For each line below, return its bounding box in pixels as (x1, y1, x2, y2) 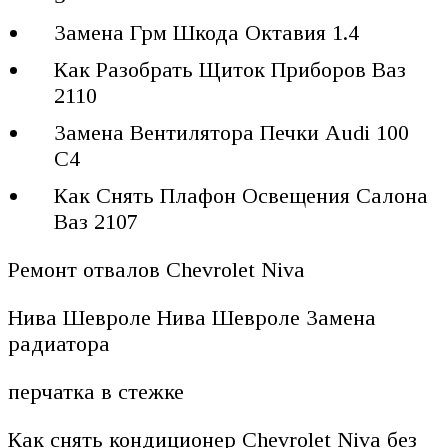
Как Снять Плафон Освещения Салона (54, 183, 429, 209)
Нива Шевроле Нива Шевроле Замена (8, 305, 376, 331)
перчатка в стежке (8, 379, 184, 405)
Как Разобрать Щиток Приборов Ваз (54, 57, 407, 83)
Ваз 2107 (54, 209, 139, 235)
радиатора (8, 331, 110, 357)
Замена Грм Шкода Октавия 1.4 (54, 20, 360, 46)
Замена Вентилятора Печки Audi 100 (54, 120, 410, 146)
